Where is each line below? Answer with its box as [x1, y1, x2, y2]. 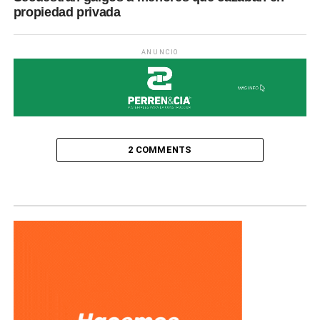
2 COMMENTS [128, 144, 192, 156]
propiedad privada [13, 5, 121, 19]
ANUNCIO [141, 49, 179, 56]
